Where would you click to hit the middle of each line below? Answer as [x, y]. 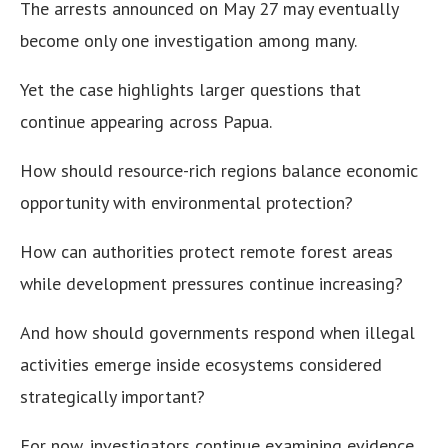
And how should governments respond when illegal [217, 333]
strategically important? [112, 397]
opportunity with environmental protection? [186, 203]
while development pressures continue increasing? [211, 284]
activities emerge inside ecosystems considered [201, 365]
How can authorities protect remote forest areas [206, 252]
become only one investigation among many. [188, 41]
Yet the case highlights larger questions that [190, 90]
